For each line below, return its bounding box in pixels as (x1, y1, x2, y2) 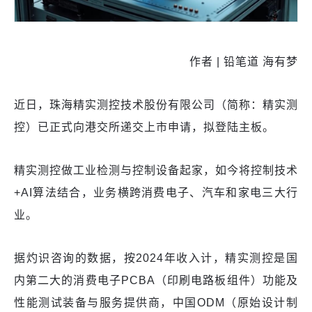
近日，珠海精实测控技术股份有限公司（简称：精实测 (14, 99, 298, 111)
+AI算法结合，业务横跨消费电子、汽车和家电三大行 (14, 187, 298, 199)
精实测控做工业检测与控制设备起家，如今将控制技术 (14, 164, 298, 177)
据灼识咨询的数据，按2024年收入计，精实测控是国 (14, 252, 298, 265)
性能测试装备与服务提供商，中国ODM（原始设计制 (14, 297, 298, 309)
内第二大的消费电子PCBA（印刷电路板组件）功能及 (14, 274, 298, 287)
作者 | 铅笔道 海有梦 (189, 56, 298, 68)
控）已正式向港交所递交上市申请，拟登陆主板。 (14, 121, 274, 134)
